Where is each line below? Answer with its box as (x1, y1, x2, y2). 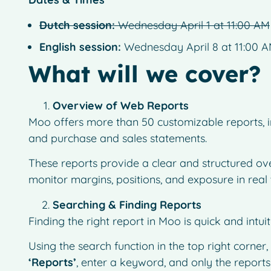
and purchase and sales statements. (28, 131, 207, 145)
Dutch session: (39, 18, 115, 32)
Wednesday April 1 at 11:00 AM (114, 18, 270, 32)
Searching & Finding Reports (52, 197, 201, 212)
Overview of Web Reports (52, 98, 189, 113)
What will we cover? (28, 59, 261, 88)
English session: (39, 39, 121, 54)
